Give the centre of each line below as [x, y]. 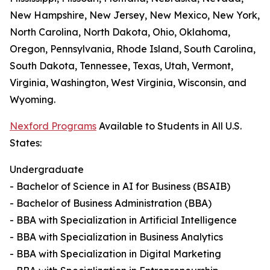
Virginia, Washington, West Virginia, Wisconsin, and [128, 83]
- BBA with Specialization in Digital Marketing [115, 254]
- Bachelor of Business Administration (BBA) [111, 203]
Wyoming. [33, 100]
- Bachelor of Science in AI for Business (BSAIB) [120, 187]
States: [26, 143]
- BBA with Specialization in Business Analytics [116, 237]
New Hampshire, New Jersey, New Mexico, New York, [135, 15]
